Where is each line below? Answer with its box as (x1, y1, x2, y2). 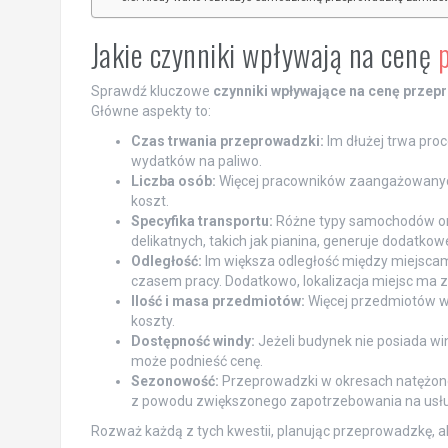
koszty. (130, 312, 175, 329)
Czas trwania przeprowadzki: (130, 132, 324, 149)
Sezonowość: (130, 372, 219, 389)
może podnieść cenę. (130, 352, 263, 369)
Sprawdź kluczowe (90, 82, 213, 99)
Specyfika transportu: (130, 212, 273, 229)
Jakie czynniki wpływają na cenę (90, 31, 438, 77)
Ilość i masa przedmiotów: (130, 292, 305, 309)
